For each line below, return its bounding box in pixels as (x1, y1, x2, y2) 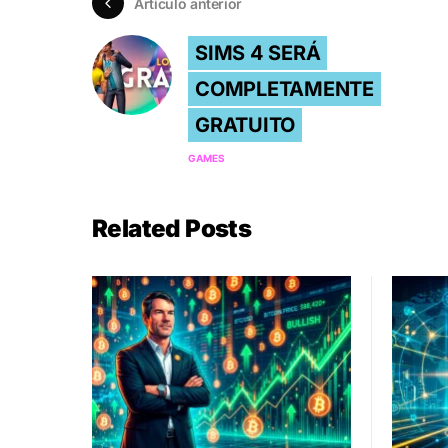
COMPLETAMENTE (195, 77, 374, 102)
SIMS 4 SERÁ (195, 41, 321, 66)
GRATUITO (195, 113, 295, 138)
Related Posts (92, 214, 252, 244)
